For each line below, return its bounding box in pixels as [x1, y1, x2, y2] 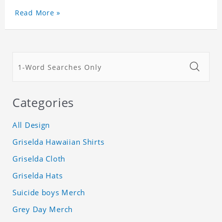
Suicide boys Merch [12, 187, 85, 198]
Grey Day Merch [12, 204, 73, 215]
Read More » [15, 8, 60, 18]
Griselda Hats [12, 170, 63, 181]
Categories [12, 94, 74, 111]
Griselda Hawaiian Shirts [12, 137, 105, 147]
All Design [12, 120, 51, 130]
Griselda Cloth [12, 154, 66, 164]
